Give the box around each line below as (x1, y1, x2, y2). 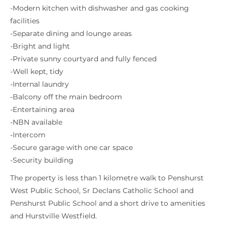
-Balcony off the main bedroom (10, 92, 122, 102)
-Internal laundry (10, 80, 69, 89)
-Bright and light (10, 42, 70, 51)
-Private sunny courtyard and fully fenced (10, 54, 157, 64)
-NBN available (10, 118, 62, 127)
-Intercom (10, 130, 46, 140)
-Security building (10, 156, 73, 165)
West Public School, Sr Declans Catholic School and (10, 186, 194, 196)
